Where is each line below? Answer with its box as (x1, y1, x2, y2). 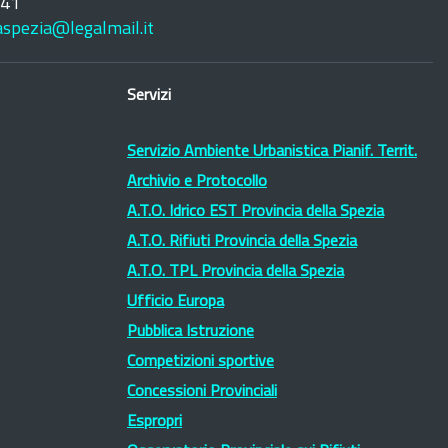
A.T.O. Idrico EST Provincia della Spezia (127, 204, 384, 220)
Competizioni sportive (127, 354, 274, 370)
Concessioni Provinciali (127, 384, 277, 400)
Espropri (127, 414, 182, 430)
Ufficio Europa (127, 294, 224, 310)
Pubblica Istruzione (127, 324, 254, 340)
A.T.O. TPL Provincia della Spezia (127, 264, 344, 280)
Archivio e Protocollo (127, 174, 267, 190)
